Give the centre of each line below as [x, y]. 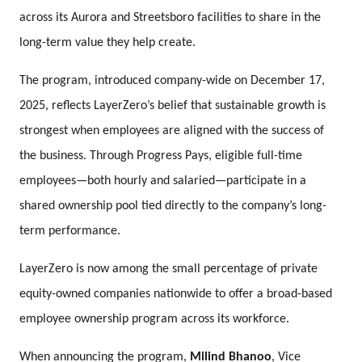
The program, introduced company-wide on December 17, [173, 80]
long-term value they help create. [108, 42]
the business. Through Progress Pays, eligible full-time [161, 156]
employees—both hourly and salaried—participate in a [163, 181]
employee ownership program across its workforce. [155, 319]
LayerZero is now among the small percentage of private [169, 269]
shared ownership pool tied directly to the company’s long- [173, 206]
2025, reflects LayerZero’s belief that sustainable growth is [173, 105]
